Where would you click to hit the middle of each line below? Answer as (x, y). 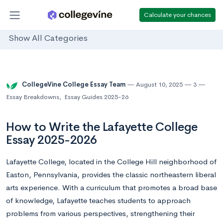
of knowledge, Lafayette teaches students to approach (98, 200)
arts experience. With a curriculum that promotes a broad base (111, 187)
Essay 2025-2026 (52, 140)
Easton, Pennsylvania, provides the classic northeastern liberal (111, 174)
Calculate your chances (177, 14)
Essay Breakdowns (33, 97)
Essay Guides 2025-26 (96, 97)
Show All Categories (48, 38)
